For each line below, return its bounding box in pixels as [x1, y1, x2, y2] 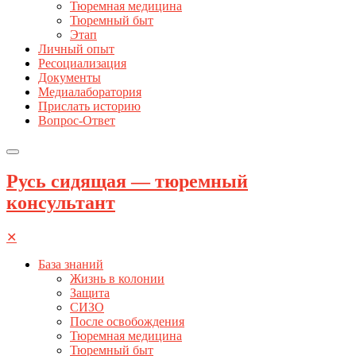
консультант [6, 192, 115, 213]
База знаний [38, 257, 103, 271]
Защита [70, 285, 110, 300]
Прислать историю [38, 99, 141, 113]
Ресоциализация [38, 56, 126, 70]
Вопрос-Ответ [38, 113, 115, 127]
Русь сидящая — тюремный [6, 170, 248, 192]
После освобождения [70, 314, 184, 328]
